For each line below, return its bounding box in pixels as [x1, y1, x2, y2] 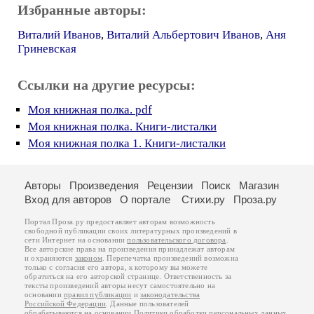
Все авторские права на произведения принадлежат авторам [25, 245, 235, 253]
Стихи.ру [182, 193, 225, 205]
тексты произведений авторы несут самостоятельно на [25, 282, 215, 289]
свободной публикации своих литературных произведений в [25, 227, 237, 235]
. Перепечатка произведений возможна [102, 254, 239, 262]
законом [74, 254, 103, 262]
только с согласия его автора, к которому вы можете [25, 264, 207, 271]
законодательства [140, 291, 200, 299]
